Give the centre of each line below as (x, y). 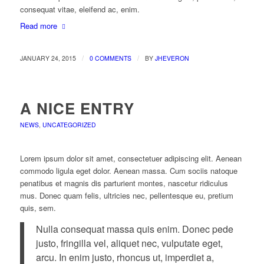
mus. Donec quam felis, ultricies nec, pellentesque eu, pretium (126, 196)
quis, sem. (38, 208)
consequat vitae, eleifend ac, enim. (80, 9)
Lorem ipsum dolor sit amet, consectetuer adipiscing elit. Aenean (131, 159)
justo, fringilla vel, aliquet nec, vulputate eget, (129, 243)
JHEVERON (172, 58)
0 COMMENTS (110, 58)
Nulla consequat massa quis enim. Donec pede (134, 229)
